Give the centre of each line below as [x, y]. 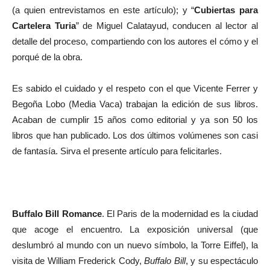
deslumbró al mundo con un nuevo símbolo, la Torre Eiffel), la [135, 245]
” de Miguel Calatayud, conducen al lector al [167, 26]
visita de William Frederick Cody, [78, 261]
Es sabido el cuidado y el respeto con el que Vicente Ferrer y [135, 88]
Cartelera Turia [44, 26]
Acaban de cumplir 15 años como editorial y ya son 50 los [135, 120]
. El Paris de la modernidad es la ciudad [180, 214]
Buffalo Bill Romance [57, 214]
